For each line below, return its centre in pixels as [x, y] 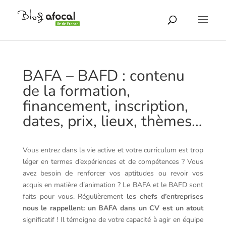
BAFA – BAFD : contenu [103, 76]
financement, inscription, [105, 106]
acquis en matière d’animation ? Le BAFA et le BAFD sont [113, 185]
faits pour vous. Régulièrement [73, 196]
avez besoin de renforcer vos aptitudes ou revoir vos [113, 173]
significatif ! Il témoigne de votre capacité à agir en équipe [113, 220]
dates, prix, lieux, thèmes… [112, 121]
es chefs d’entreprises [166, 196]
